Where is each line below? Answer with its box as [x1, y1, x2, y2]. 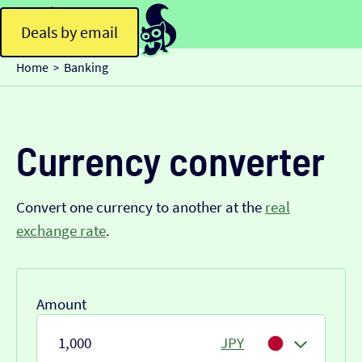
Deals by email [21, 21, 118, 42]
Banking [64, 58, 108, 75]
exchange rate [16, 221, 106, 240]
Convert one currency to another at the [16, 197, 265, 217]
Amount [36, 294, 86, 314]
